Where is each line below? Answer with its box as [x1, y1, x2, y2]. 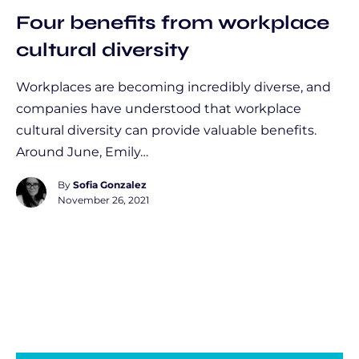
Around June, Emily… [16, 144, 148, 159]
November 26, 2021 [58, 194, 149, 206]
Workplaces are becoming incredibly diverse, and [16, 79, 331, 95]
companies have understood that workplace [16, 101, 301, 116]
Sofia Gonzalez [73, 179, 147, 191]
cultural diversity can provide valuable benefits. [16, 123, 320, 138]
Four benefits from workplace [16, 10, 329, 34]
